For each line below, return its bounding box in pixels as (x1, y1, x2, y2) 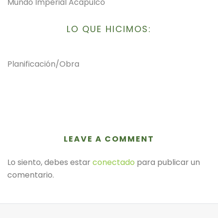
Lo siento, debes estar (7, 156, 92, 168)
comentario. (7, 169, 54, 181)
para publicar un (135, 156, 200, 168)
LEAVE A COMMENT (64, 133, 154, 145)
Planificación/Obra (7, 58, 79, 70)
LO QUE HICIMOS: (67, 22, 151, 35)
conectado (92, 156, 135, 168)
